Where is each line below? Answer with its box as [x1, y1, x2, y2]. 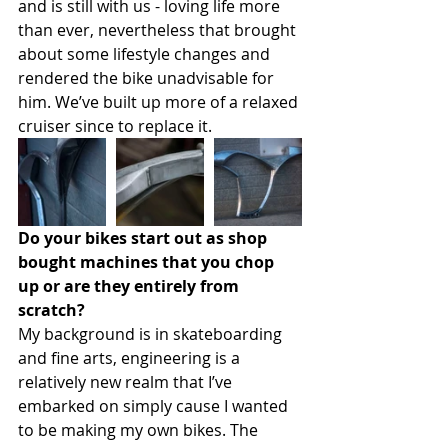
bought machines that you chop [18, 251, 278, 274]
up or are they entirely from [18, 275, 243, 298]
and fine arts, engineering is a [18, 347, 244, 370]
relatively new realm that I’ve [18, 371, 236, 394]
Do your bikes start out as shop [18, 227, 271, 250]
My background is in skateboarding [18, 323, 286, 346]
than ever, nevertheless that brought [18, 19, 300, 42]
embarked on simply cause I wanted [18, 395, 292, 418]
